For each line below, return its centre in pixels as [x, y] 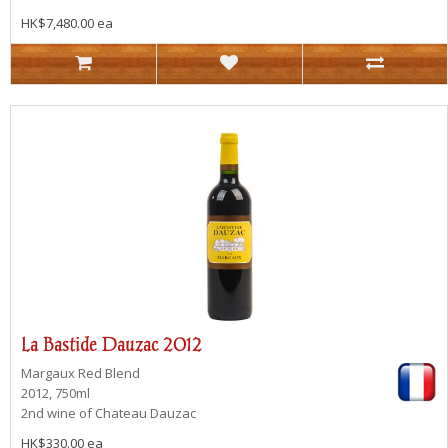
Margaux [49, 373]
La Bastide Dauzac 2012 [111, 345]
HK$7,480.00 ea [67, 22]
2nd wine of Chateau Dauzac [108, 413]
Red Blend [109, 373]
